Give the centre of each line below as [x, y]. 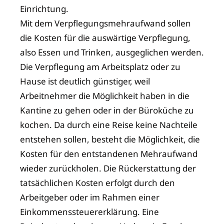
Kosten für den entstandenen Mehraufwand [109, 154]
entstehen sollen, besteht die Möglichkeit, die [110, 139]
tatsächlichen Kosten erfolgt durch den [97, 183]
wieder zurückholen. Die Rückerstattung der [108, 168]
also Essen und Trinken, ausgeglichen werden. [112, 52]
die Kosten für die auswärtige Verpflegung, [105, 38]
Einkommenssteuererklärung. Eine [89, 212]
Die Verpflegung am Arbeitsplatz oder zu [100, 67]
